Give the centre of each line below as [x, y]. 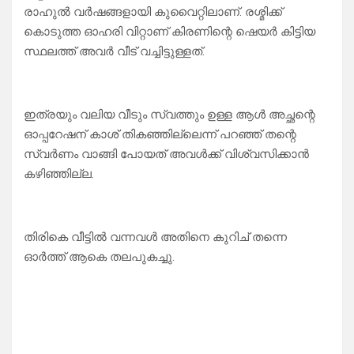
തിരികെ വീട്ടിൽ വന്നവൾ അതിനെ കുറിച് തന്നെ [155, 237]
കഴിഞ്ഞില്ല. [59, 174]
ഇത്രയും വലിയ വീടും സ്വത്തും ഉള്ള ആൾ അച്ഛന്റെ [169, 115]
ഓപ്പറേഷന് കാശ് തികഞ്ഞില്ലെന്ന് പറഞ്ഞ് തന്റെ [160, 135]
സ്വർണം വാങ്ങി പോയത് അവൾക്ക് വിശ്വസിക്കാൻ [166, 154]
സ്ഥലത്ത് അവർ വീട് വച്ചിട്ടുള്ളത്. [114, 52]
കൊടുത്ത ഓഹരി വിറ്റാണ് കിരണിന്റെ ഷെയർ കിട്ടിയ [169, 32]
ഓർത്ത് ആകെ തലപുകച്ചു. [99, 257]
